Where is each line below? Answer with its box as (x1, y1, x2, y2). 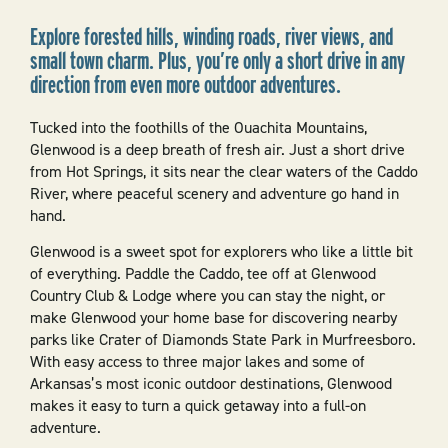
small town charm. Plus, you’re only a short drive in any (29, 45, 405, 75)
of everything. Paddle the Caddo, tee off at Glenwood (29, 262, 376, 284)
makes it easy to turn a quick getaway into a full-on (29, 394, 366, 416)
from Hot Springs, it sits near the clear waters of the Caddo (29, 161, 418, 183)
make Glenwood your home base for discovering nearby (29, 306, 397, 328)
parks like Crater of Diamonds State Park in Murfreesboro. (29, 328, 416, 350)
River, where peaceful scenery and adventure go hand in (29, 183, 399, 205)
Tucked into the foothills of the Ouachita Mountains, (29, 117, 367, 139)
